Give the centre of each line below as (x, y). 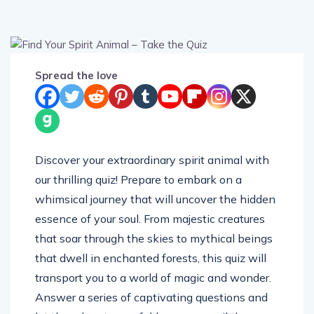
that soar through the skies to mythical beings (154, 238)
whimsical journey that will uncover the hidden (155, 199)
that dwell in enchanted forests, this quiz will (151, 258)
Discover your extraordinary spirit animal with (152, 159)
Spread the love (76, 75)
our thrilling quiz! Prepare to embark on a (138, 179)
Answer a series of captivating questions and (151, 297)
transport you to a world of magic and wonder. (153, 277)
